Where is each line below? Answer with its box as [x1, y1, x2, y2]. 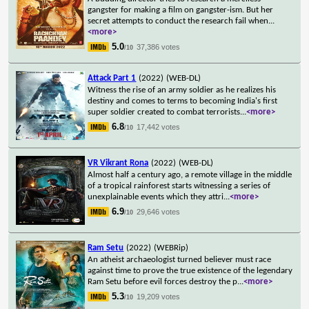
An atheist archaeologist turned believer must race [88, 255, 272, 264]
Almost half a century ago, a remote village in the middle [88, 170, 292, 179]
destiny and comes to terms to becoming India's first [88, 96, 278, 106]
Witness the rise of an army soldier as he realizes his [88, 85, 277, 94]
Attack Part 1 [88, 73, 137, 83]
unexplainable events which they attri [88, 192, 224, 201]
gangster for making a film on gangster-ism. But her [88, 5, 274, 14]
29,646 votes [137, 207, 181, 216]
